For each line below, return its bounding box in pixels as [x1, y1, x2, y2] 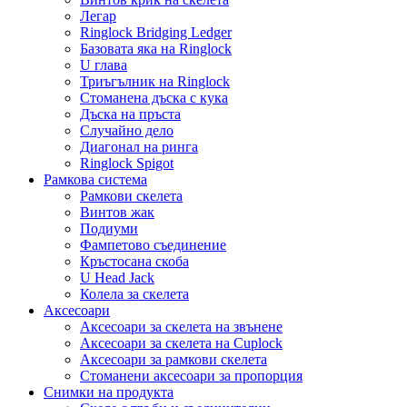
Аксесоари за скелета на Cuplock [80, 334, 283, 351]
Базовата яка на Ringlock [80, 40, 232, 56]
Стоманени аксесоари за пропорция [80, 367, 303, 383]
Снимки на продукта [44, 383, 174, 400]
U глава [80, 56, 127, 73]
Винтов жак [80, 203, 154, 220]
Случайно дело [80, 122, 174, 138]
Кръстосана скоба [80, 253, 189, 269]
